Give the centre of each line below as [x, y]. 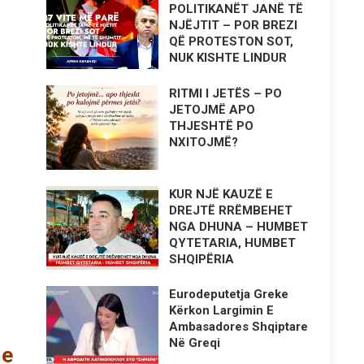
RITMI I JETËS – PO [226, 93]
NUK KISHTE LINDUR [228, 58]
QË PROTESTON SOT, [232, 41]
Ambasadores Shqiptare [239, 327]
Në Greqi [195, 343]
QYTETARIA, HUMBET [233, 243]
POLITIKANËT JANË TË [236, 9]
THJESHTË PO [212, 126]
